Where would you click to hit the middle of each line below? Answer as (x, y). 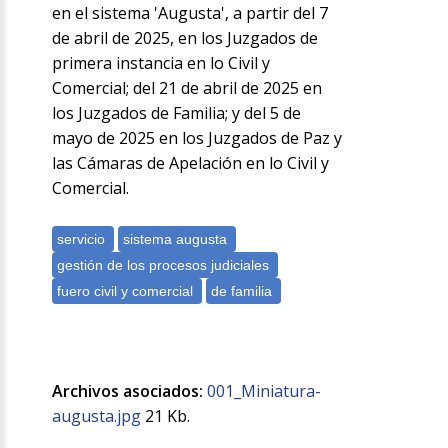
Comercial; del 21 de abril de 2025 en (187, 88)
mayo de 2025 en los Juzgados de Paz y (197, 138)
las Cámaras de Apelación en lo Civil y (191, 163)
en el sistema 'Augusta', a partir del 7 (190, 13)
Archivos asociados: (128, 391)
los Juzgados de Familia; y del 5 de (177, 113)
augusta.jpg (97, 416)
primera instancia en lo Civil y (161, 63)
